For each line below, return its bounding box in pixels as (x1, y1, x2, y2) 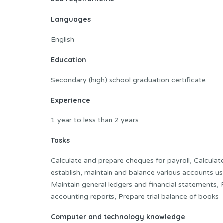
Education (51, 55, 86, 64)
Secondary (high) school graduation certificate (51, 75, 206, 84)
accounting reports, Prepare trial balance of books (51, 192, 219, 201)
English (51, 35, 74, 44)
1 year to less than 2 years (51, 115, 139, 124)
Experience (51, 95, 90, 105)
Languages (51, 14, 91, 24)
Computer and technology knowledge (51, 212, 185, 221)
